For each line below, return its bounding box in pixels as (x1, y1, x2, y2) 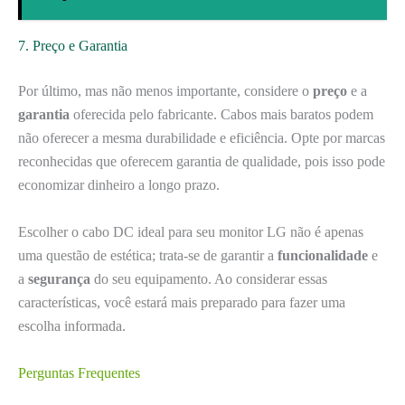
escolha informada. (18, 317, 126, 334)
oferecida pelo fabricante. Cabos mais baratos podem (70, 107, 373, 123)
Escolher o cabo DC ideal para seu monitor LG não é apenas (18, 223, 363, 240)
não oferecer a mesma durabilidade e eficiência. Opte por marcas (18, 130, 385, 146)
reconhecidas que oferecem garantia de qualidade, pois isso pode (18, 154, 385, 170)
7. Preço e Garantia (18, 38, 127, 54)
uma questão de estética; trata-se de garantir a (18, 247, 278, 263)
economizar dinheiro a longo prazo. (18, 177, 220, 193)
